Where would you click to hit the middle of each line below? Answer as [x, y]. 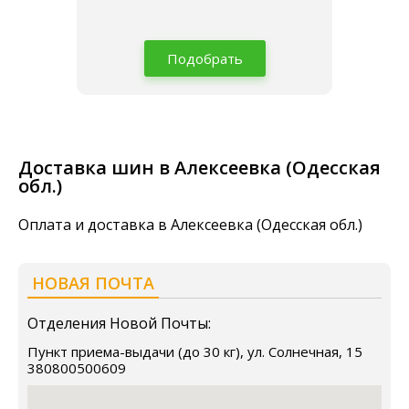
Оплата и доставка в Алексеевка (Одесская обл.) [190, 225]
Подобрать [204, 58]
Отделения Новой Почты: [119, 323]
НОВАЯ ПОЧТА [93, 283]
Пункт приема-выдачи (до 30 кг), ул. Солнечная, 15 [195, 351]
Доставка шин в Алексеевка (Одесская [199, 168]
